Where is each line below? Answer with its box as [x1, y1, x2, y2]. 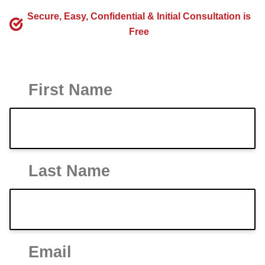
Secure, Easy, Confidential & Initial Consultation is [27, 11, 251, 21]
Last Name [28, 162, 110, 180]
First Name [28, 81, 112, 99]
